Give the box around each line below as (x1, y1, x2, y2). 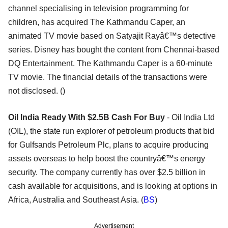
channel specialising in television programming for (8, 4, 189, 13)
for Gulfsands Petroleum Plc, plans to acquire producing (8, 140, 209, 150)
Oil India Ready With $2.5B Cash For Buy (8, 113, 167, 122)
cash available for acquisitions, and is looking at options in (8, 182, 217, 191)
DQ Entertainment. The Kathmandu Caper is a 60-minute (8, 59, 212, 68)
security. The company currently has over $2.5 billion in (8, 168, 206, 177)
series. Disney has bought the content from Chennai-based (8, 45, 219, 54)
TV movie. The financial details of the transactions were (8, 73, 207, 82)
